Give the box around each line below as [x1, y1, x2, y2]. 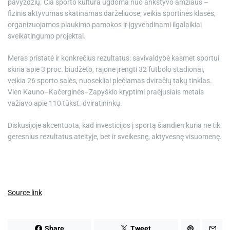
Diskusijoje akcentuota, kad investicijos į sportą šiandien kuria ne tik [8, 121, 220, 129]
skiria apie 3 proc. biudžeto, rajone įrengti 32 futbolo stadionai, [8, 65, 204, 73]
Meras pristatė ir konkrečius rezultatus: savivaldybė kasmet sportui [8, 53, 219, 62]
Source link [8, 188, 42, 197]
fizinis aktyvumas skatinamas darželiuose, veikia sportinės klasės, [8, 9, 216, 17]
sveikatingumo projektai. [8, 31, 86, 40]
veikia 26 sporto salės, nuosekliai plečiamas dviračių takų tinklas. [8, 76, 212, 85]
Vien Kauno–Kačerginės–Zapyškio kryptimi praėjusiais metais [8, 87, 204, 96]
